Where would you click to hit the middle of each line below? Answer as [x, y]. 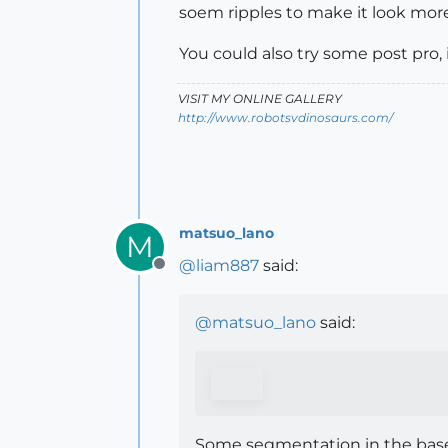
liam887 [227, 265]
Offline [184, 274]
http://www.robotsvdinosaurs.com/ [285, 117]
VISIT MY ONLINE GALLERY [260, 98]
